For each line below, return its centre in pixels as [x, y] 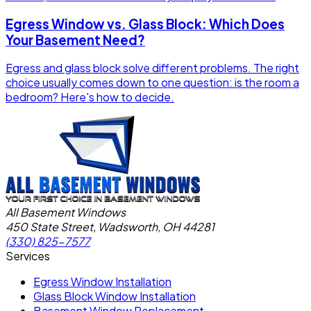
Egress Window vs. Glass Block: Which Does [145, 24]
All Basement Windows [66, 212]
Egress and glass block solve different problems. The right [152, 68]
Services [28, 256]
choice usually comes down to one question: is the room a [152, 83]
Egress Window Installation [102, 282]
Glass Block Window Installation [115, 296]
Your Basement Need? [75, 40]
